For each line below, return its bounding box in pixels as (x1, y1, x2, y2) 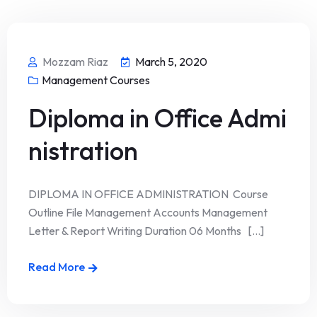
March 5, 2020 (135, 54, 207, 69)
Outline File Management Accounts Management (28, 205, 267, 219)
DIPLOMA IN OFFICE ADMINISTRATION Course (28, 187, 268, 201)
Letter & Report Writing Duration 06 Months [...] (28, 224, 264, 238)
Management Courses (42, 73, 150, 88)
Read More (28, 260, 85, 274)
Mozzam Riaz (42, 54, 108, 69)
